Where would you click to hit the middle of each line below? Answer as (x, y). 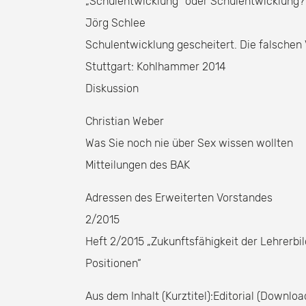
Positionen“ (113, 263)
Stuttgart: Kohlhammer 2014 (156, 67)
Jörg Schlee (115, 23)
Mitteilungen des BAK (138, 165)
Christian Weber (125, 121)
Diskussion (112, 88)
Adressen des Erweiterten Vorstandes (179, 198)
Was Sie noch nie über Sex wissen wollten (189, 143)
